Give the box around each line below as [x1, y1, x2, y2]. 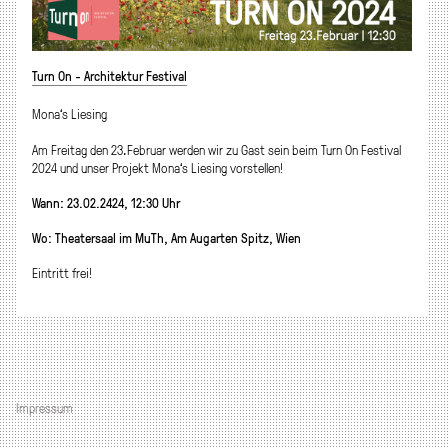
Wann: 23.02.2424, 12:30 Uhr [32, 193, 180, 212]
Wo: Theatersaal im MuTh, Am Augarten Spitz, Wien [32, 229, 301, 248]
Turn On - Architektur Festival [32, 67, 187, 85]
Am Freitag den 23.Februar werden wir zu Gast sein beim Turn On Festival [32, 140, 401, 159]
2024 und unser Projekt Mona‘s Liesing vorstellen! [32, 158, 283, 177]
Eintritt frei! [32, 264, 92, 283]
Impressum [16, 399, 73, 418]
